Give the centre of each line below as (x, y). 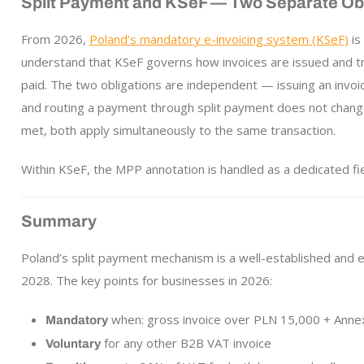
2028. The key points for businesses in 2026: (146, 280)
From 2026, (55, 39)
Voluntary (73, 344)
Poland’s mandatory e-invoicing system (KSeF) (219, 39)
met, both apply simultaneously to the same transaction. (178, 130)
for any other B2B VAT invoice (186, 343)
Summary (58, 221)
